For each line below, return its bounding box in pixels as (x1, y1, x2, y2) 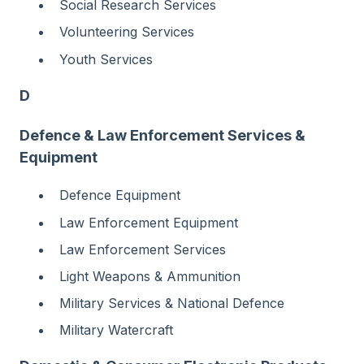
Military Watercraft (59, 322, 173, 339)
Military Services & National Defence (59, 295, 284, 312)
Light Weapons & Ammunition (59, 268, 240, 284)
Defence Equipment (59, 187, 180, 204)
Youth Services (59, 50, 153, 67)
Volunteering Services (59, 24, 194, 41)
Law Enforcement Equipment (59, 214, 238, 231)
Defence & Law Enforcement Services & (19, 127, 305, 145)
